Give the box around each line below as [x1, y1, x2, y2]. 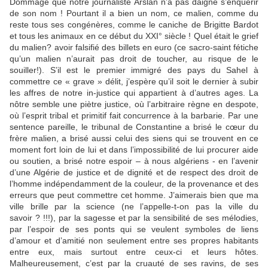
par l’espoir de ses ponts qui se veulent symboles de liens [10, 224, 258, 234]
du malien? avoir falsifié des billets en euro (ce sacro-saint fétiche [10, 42, 258, 52]
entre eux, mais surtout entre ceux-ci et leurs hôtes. [10, 247, 258, 257]
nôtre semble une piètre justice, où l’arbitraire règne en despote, [10, 99, 258, 109]
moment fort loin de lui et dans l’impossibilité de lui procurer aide [10, 145, 258, 154]
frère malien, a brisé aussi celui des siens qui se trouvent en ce [10, 133, 258, 143]
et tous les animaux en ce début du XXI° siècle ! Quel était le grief [10, 31, 258, 41]
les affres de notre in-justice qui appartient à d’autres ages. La [10, 88, 258, 98]
